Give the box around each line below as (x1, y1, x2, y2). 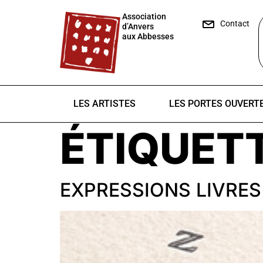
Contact (220, 19, 249, 28)
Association (122, 12, 166, 21)
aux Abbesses (122, 32, 174, 41)
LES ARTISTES (73, 98, 136, 110)
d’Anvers (122, 22, 154, 31)
